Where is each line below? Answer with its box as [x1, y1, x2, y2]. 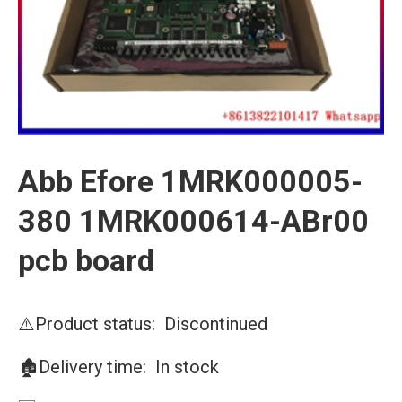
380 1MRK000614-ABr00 [18, 203, 369, 239]
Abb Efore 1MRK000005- [18, 163, 363, 199]
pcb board [18, 242, 154, 278]
